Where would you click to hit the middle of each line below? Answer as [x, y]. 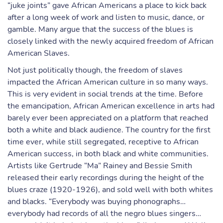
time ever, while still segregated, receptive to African [103, 142]
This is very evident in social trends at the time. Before [105, 94]
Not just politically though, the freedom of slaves [95, 70]
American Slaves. [39, 53]
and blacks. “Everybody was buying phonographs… [97, 202]
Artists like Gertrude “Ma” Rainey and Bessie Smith [100, 166]
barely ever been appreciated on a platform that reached [108, 118]
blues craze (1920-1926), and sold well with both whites [110, 190]
